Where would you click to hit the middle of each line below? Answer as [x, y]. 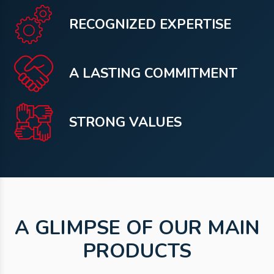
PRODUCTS [137, 251]
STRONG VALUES [125, 122]
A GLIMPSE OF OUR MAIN [137, 228]
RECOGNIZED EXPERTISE [150, 24]
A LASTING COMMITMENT [153, 73]
